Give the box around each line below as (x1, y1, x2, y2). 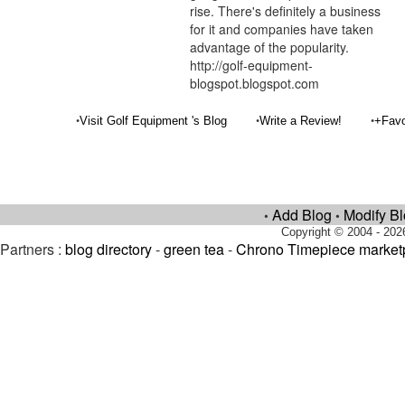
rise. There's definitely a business (190, 2, 381, 20)
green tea (164, 239, 224, 259)
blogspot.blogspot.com (190, 74, 320, 92)
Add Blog (272, 204, 332, 225)
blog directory (65, 239, 152, 259)
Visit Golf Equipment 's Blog (80, 114, 228, 127)
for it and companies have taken (190, 20, 374, 38)
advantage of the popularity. (190, 38, 350, 56)
